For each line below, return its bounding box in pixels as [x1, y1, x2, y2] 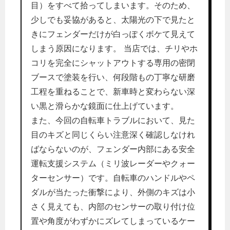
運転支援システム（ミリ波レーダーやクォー [31, 158, 195, 168]
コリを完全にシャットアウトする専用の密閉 [31, 57, 195, 68]
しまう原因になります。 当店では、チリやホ [31, 43, 198, 53]
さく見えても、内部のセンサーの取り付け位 [31, 201, 195, 212]
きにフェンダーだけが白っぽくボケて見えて [31, 29, 195, 39]
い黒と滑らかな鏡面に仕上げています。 [31, 101, 179, 111]
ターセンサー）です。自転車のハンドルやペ [31, 172, 195, 183]
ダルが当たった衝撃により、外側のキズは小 [31, 187, 195, 197]
